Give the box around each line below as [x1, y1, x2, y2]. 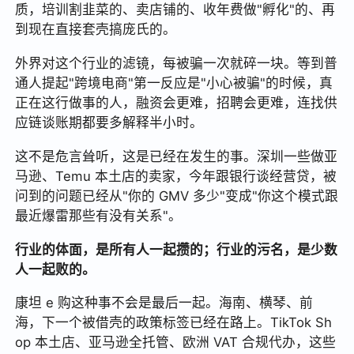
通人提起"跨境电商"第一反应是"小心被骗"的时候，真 [15, 74, 333, 91]
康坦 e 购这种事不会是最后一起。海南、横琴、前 [15, 295, 314, 311]
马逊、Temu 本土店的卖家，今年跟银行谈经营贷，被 [15, 168, 337, 184]
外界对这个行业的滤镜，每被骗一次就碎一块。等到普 [15, 55, 338, 71]
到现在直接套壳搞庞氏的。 [15, 21, 177, 37]
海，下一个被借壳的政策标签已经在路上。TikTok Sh [15, 314, 333, 331]
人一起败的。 [15, 261, 96, 277]
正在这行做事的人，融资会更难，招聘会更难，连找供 [15, 94, 338, 111]
